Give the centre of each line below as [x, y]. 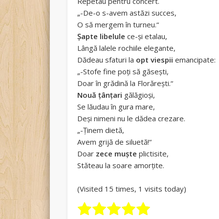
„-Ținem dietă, [101, 130]
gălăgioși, [139, 95]
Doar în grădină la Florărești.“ [125, 83]
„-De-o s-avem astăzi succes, [127, 13]
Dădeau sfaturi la [107, 60]
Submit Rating [173, 210]
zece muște [118, 154]
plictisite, [154, 154]
